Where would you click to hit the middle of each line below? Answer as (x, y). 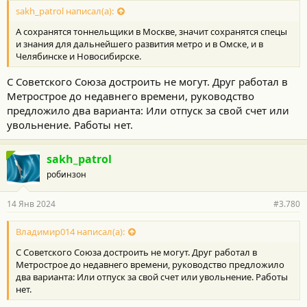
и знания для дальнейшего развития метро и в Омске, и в (139, 44)
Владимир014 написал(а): (70, 231)
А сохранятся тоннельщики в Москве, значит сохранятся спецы (151, 32)
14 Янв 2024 (31, 204)
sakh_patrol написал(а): (65, 11)
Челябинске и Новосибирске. (78, 57)
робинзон (66, 175)
